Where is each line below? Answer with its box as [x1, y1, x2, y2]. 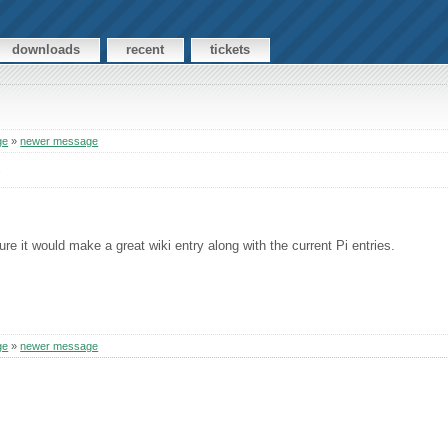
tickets [210, 42, 251, 58]
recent [126, 42, 165, 58]
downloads [12, 42, 81, 58]
